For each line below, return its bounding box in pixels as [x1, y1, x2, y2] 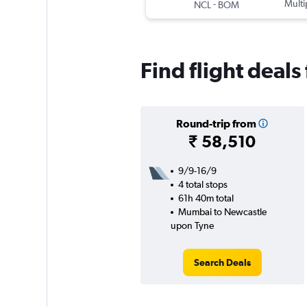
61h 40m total [177, 193, 234, 204]
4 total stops [177, 179, 228, 191]
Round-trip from [175, 117, 256, 130]
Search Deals [193, 257, 251, 269]
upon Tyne [170, 220, 214, 232]
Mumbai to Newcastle [177, 206, 267, 218]
